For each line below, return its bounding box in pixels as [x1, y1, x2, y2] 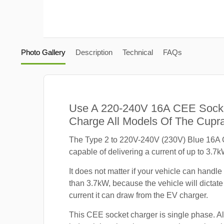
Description [75, 47, 112, 56]
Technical [122, 47, 153, 56]
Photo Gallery [20, 47, 65, 56]
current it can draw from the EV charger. [69, 191, 208, 200]
